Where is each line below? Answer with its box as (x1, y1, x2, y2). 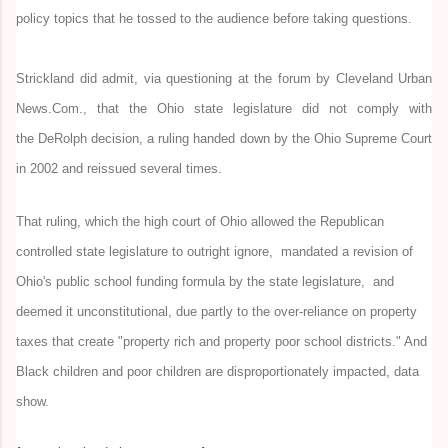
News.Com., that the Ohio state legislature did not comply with (16, 100, 432, 116)
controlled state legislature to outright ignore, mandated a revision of (16, 243, 413, 259)
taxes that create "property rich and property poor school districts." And (16, 333, 427, 349)
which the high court (85, 213, 201, 229)
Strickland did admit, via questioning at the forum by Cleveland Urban (16, 70, 432, 86)
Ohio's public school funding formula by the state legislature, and (16, 273, 394, 289)
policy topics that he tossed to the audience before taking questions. (16, 10, 412, 26)
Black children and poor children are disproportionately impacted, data (16, 363, 419, 379)
